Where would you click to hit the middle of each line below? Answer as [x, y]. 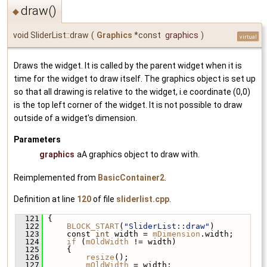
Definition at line [45, 199]
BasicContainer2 [131, 177]
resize [100, 257]
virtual [248, 36]
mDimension [176, 234]
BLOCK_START [93, 226]
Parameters [37, 139]
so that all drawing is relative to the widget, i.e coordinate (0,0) [132, 91]
